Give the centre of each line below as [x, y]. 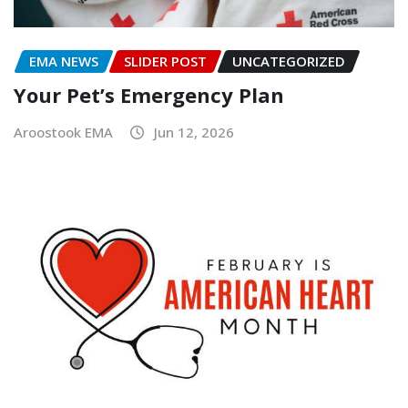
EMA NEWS [64, 61]
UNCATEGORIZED [289, 61]
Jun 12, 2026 [194, 132]
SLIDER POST [165, 61]
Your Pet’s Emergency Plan [149, 94]
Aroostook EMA [63, 132]
